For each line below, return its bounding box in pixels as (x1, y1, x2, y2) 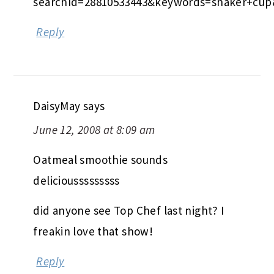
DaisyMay (33, 98, 81, 114)
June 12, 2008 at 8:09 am (33, 122, 155, 138)
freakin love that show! (33, 224, 154, 239)
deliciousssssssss (33, 173, 120, 188)
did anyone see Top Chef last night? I (33, 203, 224, 218)
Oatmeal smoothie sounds (33, 152, 168, 168)
